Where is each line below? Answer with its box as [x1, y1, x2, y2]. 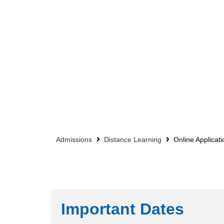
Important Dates [61, 200, 184, 218]
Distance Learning [104, 135, 161, 144]
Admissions [56, 135, 92, 144]
